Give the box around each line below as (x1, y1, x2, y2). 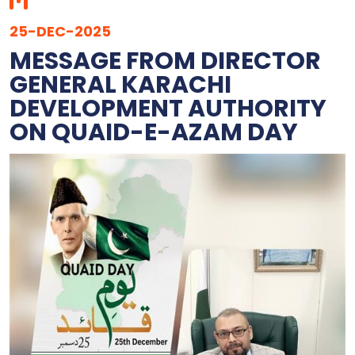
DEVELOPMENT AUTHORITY (10, 92, 326, 126)
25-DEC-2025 (10, 21, 111, 42)
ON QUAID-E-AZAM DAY (10, 116, 298, 150)
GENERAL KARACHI (10, 68, 231, 102)
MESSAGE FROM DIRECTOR (10, 44, 321, 78)
